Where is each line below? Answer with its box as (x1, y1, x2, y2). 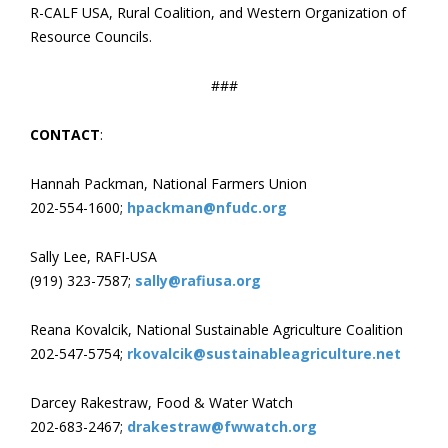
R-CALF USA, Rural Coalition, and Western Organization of (30, 3, 406, 22)
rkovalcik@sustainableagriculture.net (127, 344, 401, 363)
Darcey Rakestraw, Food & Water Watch (30, 393, 293, 412)
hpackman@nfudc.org (127, 198, 287, 217)
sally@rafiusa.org (135, 271, 261, 290)
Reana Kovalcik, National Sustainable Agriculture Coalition (30, 320, 403, 339)
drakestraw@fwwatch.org (127, 417, 317, 436)
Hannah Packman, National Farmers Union (30, 174, 307, 193)
